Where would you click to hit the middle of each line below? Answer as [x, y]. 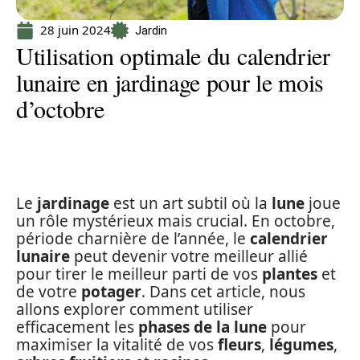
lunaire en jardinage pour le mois [170, 82]
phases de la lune [202, 327]
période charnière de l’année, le [133, 239]
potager [111, 292]
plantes [290, 274]
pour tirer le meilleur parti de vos [139, 274]
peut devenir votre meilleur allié [189, 256]
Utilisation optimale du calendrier [173, 55]
